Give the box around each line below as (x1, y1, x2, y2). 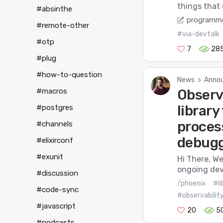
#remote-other (36, 21, 89, 30)
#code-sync (36, 185, 79, 195)
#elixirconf (36, 136, 73, 145)
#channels (36, 119, 73, 129)
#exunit (36, 152, 63, 162)
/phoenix (177, 179, 206, 188)
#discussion (36, 169, 78, 178)
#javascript (36, 202, 76, 211)
